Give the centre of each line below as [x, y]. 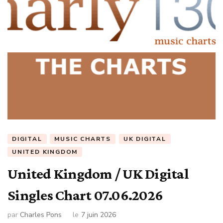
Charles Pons [41, 215]
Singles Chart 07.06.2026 [85, 195]
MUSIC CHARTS [83, 139]
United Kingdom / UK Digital [98, 174]
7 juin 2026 [99, 215]
